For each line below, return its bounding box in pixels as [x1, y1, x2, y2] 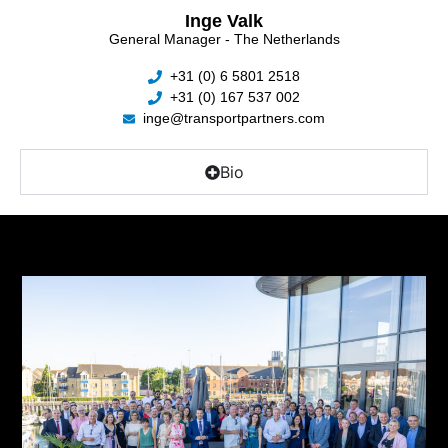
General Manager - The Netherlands [108, 31, 340, 48]
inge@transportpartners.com [143, 110, 325, 127]
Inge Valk [185, 11, 263, 32]
